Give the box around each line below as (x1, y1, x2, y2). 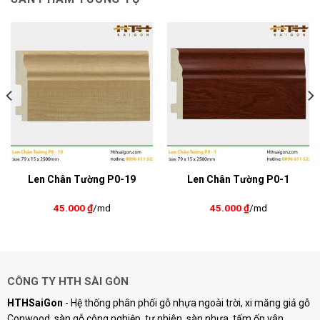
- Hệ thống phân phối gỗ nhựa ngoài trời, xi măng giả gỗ (62, 296, 310, 309)
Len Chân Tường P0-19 (28, 174, 136, 186)
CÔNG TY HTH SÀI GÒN (6, 274, 129, 288)
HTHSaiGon (6, 296, 63, 309)
